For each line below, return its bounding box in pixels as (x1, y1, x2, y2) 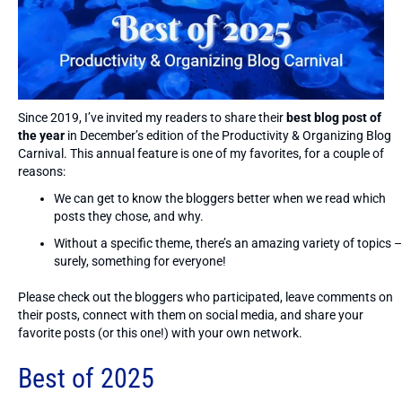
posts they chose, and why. (54, 208, 204, 223)
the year (18, 127, 67, 143)
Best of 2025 (18, 362, 154, 394)
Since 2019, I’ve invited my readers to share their (18, 109, 286, 125)
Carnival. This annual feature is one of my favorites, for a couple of (18, 145, 384, 161)
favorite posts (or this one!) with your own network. (18, 325, 302, 340)
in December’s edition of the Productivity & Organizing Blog (67, 127, 391, 143)
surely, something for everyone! (54, 253, 226, 268)
